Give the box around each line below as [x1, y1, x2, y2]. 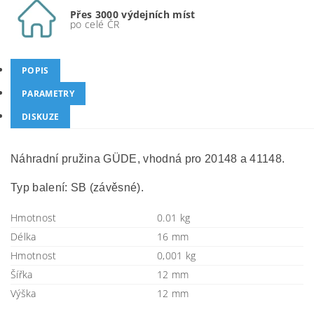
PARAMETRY [22, 88, 74, 100]
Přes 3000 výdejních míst [70, 7, 196, 21]
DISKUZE [22, 111, 60, 123]
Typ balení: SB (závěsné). [11, 182, 144, 193]
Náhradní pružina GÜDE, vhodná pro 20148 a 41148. [11, 153, 285, 165]
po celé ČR [70, 17, 120, 31]
